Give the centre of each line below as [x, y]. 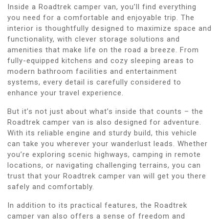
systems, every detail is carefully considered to [94, 82]
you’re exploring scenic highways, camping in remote [104, 154]
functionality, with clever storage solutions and [94, 39]
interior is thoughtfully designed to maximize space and [109, 28]
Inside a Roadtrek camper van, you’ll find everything [102, 7]
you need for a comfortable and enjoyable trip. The [101, 17]
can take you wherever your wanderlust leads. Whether [108, 143]
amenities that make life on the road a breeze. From [103, 50]
